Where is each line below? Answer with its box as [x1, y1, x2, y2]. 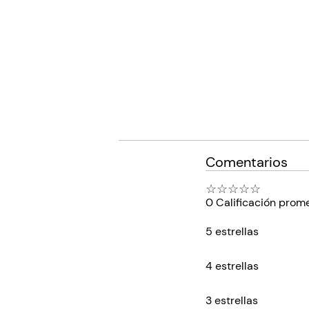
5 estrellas [206, 223, 259, 239]
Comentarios [206, 152, 288, 171]
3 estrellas [206, 292, 258, 308]
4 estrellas [206, 258, 259, 273]
